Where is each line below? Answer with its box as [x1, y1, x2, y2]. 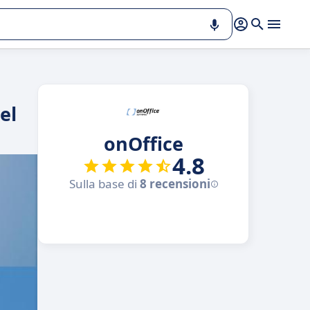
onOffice [103, 131, 183, 156]
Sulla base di [69, 176, 140, 192]
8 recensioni [139, 176, 210, 192]
